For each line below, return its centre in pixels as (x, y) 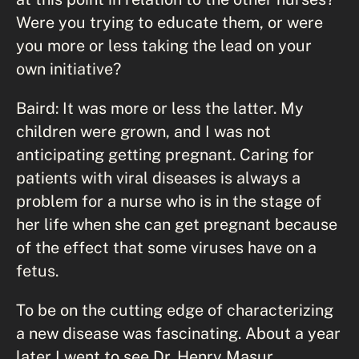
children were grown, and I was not (143, 131)
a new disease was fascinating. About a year (178, 333)
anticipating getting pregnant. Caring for (165, 154)
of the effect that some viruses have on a (166, 247)
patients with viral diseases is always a (158, 177)
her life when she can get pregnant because (177, 224)
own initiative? (69, 68)
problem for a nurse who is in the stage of (169, 200)
